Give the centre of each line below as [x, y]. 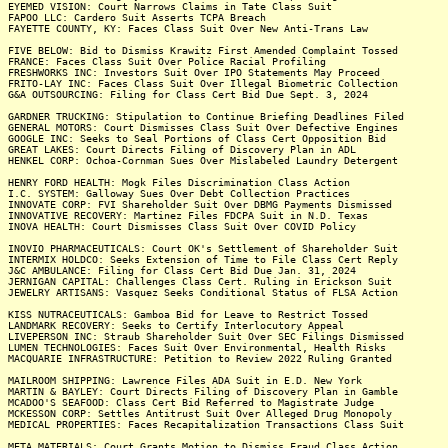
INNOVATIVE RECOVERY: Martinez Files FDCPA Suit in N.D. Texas [188, 215]
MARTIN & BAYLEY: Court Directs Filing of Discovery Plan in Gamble [203, 391]
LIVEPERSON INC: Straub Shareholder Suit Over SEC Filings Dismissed [206, 336]
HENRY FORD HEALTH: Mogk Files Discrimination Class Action [179, 182]
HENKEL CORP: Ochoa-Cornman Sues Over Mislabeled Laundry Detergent [203, 160]
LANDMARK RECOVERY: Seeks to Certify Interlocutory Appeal [176, 325]
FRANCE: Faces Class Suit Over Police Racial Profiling [167, 61]
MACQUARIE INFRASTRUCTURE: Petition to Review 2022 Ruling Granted [200, 358]
